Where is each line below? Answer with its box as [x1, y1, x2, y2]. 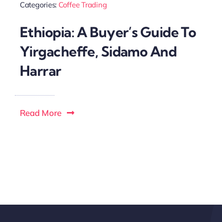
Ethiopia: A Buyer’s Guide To [19, 23, 196, 41]
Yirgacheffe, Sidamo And [19, 42, 177, 60]
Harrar [19, 61, 61, 79]
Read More [19, 107, 61, 118]
